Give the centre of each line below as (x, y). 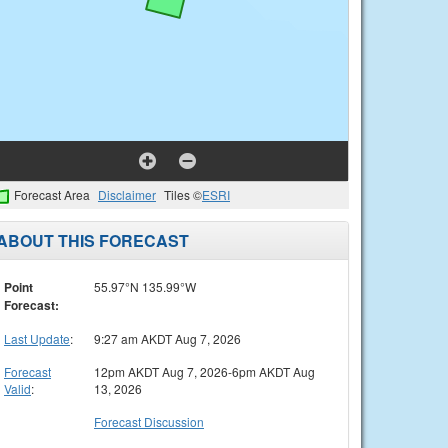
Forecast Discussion (149, 421)
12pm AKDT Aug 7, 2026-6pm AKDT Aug (204, 371)
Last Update (37, 338)
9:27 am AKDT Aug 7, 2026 (167, 338)
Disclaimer (127, 194)
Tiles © (183, 194)
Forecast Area (52, 194)
